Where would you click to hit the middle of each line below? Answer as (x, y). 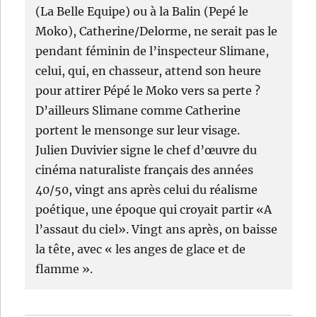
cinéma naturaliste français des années (145, 170)
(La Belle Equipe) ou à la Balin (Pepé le (142, 12)
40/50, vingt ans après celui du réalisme (147, 190)
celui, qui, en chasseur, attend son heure (149, 71)
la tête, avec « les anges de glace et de (141, 249)
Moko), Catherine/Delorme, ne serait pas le (157, 31)
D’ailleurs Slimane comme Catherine (138, 111)
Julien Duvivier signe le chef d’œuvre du (146, 150)
